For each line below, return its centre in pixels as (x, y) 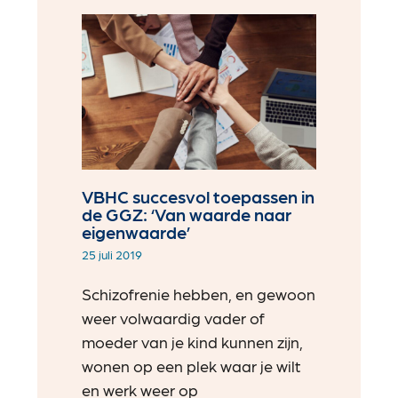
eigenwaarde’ (137, 232)
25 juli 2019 (112, 255)
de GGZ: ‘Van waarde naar (187, 215)
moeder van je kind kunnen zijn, (193, 342)
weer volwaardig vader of (174, 318)
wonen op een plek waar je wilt (192, 366)
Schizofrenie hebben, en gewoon (199, 294)
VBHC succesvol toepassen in (199, 197)
